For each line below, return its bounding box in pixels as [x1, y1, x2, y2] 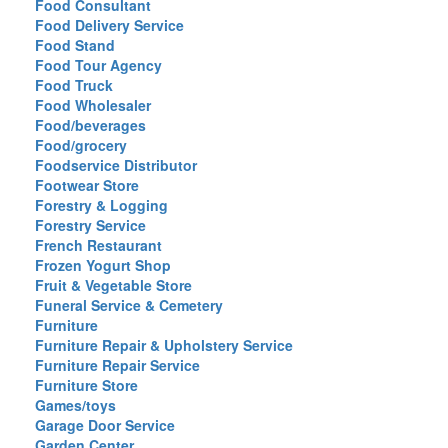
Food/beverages [35, 115, 146, 135]
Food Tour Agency [35, 55, 162, 75]
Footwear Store [35, 175, 139, 195]
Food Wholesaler [35, 95, 151, 115]
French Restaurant [35, 235, 162, 255]
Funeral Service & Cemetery [35, 295, 223, 315]
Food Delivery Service [35, 15, 184, 35]
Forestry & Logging [35, 195, 168, 215]
